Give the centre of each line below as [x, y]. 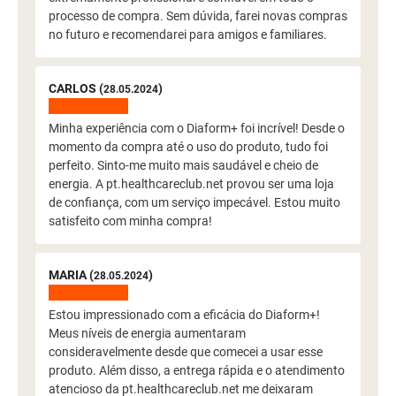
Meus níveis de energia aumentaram [147, 333]
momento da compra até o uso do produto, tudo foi [188, 147]
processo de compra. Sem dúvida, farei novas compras [198, 16]
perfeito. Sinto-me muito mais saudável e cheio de [183, 165]
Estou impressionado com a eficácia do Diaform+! [184, 315]
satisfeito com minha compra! [130, 221]
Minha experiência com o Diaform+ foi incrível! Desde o [197, 128]
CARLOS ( [76, 88]
